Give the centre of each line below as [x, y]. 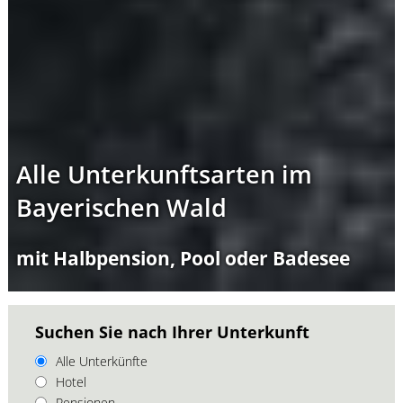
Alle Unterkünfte [101, 361]
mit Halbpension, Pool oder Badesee [183, 258]
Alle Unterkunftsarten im [164, 174]
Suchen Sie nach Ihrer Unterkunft [172, 331]
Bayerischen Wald [121, 207]
